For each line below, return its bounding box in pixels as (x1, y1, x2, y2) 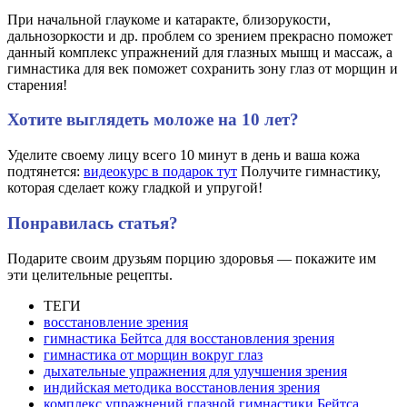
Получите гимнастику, (237, 164, 381, 180)
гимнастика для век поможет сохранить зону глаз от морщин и (7, 60, 398, 76)
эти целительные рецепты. (7, 266, 173, 283)
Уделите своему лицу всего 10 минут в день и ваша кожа (7, 147, 360, 164)
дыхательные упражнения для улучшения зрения (44, 362, 347, 379)
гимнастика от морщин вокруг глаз (44, 346, 263, 362)
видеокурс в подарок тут (84, 164, 237, 180)
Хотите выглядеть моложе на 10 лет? (7, 110, 299, 130)
